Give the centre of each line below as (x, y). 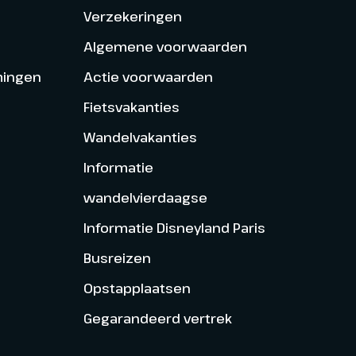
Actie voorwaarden (148, 76)
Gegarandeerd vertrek (157, 318)
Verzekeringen (132, 16)
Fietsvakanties (131, 106)
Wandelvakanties (140, 137)
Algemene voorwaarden (165, 46)
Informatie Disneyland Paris (174, 227)
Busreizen (117, 257)
